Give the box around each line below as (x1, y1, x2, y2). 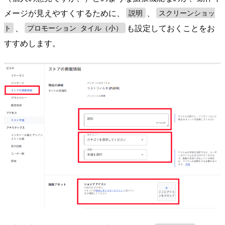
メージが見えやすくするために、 (4, 7, 125, 19)
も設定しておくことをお (127, 22, 215, 34)
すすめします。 (4, 37, 60, 49)
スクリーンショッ (159, 9, 215, 17)
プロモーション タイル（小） (27, 24, 123, 32)
